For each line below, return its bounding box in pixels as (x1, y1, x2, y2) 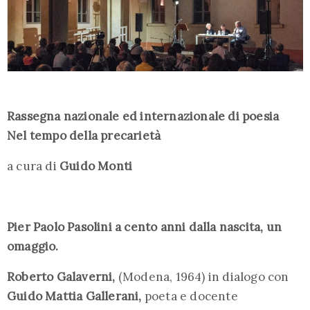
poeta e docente (144, 288, 238, 304)
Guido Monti (60, 158, 133, 174)
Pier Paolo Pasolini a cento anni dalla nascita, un (7, 219, 282, 235)
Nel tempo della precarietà (7, 127, 161, 143)
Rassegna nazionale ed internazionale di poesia (7, 108, 280, 124)
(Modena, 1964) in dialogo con (118, 268, 289, 284)
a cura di (7, 158, 60, 174)
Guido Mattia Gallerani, (7, 288, 145, 304)
